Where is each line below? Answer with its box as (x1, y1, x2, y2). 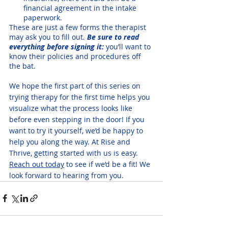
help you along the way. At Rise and (9, 136, 132, 147)
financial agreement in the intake (23, 3, 138, 13)
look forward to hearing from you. (9, 170, 124, 180)
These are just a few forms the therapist (9, 22, 148, 32)
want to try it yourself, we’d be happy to (9, 125, 145, 135)
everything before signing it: (9, 41, 104, 51)
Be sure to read (87, 32, 141, 42)
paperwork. (23, 12, 62, 22)
